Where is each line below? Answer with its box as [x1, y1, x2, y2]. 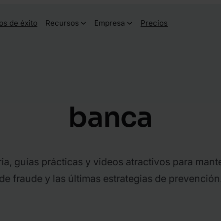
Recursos [45, 18, 79, 28]
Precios [141, 18, 168, 28]
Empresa [94, 18, 125, 28]
